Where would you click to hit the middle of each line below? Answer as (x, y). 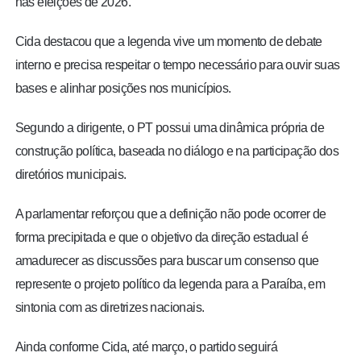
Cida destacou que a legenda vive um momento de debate (168, 42)
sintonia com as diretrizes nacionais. (110, 308)
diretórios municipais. (71, 175)
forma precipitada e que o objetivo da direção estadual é (162, 238)
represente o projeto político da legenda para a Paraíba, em (170, 284)
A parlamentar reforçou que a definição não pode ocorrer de (170, 214)
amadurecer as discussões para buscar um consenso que (167, 261)
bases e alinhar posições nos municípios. (123, 89)
